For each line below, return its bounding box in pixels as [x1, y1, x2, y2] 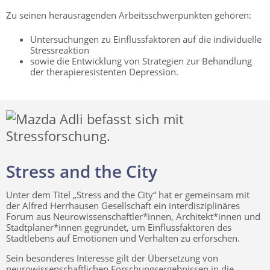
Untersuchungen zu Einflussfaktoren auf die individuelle [30, 33, 262, 45]
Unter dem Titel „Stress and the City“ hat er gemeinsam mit [6, 188, 250, 201]
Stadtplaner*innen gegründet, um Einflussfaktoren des [6, 221, 231, 233]
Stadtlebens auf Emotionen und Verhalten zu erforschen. [6, 231, 240, 244]
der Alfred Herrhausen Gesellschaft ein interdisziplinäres [6, 199, 240, 212]
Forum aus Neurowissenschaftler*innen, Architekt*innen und [6, 210, 260, 222]
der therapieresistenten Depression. [30, 65, 178, 78]
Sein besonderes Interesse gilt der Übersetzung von [6, 251, 218, 264]
